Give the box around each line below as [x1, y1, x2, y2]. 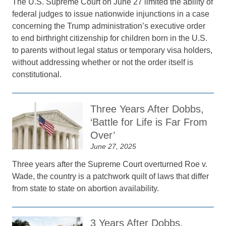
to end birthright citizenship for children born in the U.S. [12, 34, 208, 42]
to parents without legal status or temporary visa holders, [12, 46, 213, 54]
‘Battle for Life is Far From [90, 117, 208, 128]
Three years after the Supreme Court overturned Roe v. [12, 160, 208, 168]
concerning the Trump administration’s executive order [12, 22, 206, 30]
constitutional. [12, 70, 62, 79]
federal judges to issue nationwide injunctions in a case [12, 10, 210, 18]
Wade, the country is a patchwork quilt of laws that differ [12, 172, 209, 181]
